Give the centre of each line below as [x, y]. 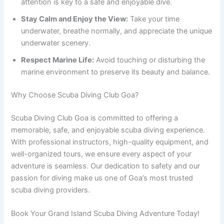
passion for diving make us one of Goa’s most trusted [102, 178]
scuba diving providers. [51, 190]
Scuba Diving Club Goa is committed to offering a [95, 118]
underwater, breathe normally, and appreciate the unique [117, 31]
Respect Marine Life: [58, 60]
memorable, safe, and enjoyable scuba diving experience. [108, 130]
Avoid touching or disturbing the [150, 60]
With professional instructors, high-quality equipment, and [110, 142]
